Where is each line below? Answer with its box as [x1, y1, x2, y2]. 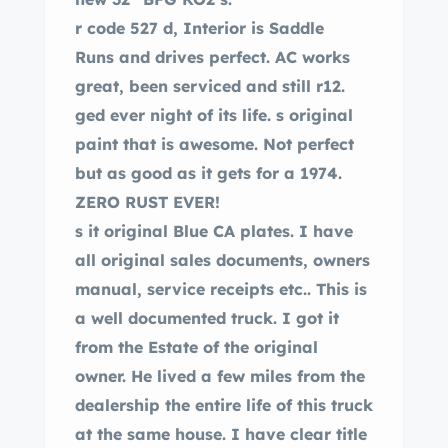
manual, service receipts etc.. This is [75, 279, 367, 299]
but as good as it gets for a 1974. [75, 163, 342, 183]
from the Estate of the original [75, 337, 318, 357]
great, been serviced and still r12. [75, 76, 345, 96]
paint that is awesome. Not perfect [75, 134, 354, 154]
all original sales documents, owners [75, 250, 370, 270]
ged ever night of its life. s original [75, 105, 276, 125]
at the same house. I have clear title [75, 424, 367, 444]
